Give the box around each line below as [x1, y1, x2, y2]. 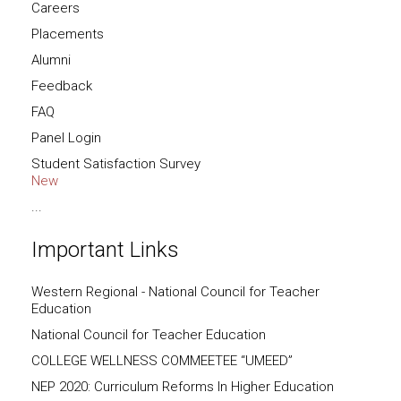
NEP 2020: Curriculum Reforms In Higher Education [31, 379, 334, 395]
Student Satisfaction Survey [31, 156, 200, 172]
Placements [31, 26, 104, 42]
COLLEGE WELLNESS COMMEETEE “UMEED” [31, 353, 293, 369]
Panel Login [31, 130, 101, 146]
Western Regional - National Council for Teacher [31, 284, 320, 300]
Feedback [31, 78, 92, 94]
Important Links [31, 237, 179, 262]
